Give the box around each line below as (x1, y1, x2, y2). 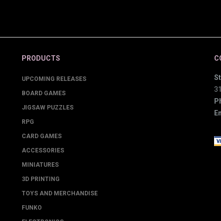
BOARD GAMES (22, 90, 66, 97)
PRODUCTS (22, 54, 60, 62)
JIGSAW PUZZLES (22, 104, 74, 111)
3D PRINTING (22, 176, 60, 183)
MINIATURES (22, 161, 59, 168)
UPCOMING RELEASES (22, 75, 86, 82)
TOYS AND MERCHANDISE (22, 190, 98, 197)
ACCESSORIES (22, 147, 64, 154)
